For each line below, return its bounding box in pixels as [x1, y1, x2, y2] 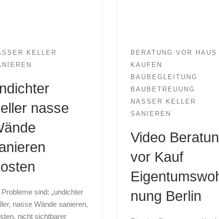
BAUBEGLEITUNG [130, 73, 197, 81]
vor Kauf [130, 149, 183, 165]
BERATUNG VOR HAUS [130, 49, 217, 56]
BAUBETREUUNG [130, 86, 195, 93]
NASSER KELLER [130, 98, 196, 105]
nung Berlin [130, 188, 201, 204]
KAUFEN [130, 61, 162, 68]
